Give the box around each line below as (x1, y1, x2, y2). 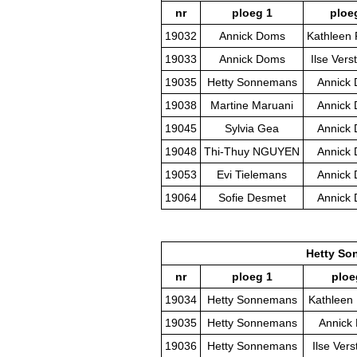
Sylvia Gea (225, 122, 279, 135)
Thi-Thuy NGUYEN (204, 145, 300, 159)
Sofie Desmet (218, 191, 286, 205)
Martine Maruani (210, 99, 293, 112)
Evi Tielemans (217, 168, 287, 182)
